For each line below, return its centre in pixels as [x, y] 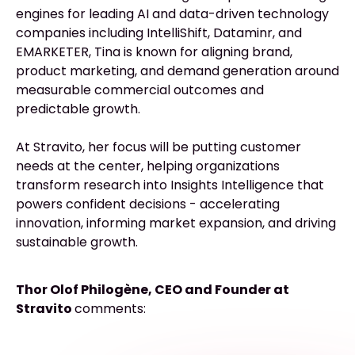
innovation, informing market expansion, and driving [176, 223]
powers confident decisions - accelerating [148, 204]
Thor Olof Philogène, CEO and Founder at [153, 290]
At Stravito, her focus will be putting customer [158, 147]
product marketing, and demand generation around [177, 71]
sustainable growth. [77, 242]
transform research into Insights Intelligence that [170, 185]
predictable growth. [78, 109]
